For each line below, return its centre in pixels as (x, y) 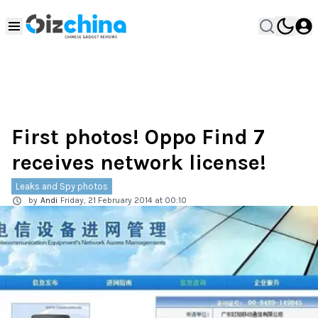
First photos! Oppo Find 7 (138, 137)
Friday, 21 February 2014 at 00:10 (124, 200)
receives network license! (139, 163)
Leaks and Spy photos (62, 186)
